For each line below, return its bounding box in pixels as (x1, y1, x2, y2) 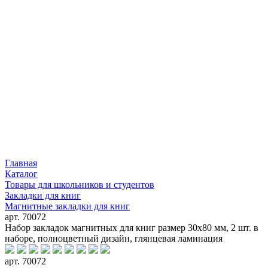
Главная (5, 157, 37, 168)
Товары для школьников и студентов (5, 179, 154, 190)
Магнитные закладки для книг (5, 200, 130, 211)
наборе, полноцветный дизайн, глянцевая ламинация (5, 233, 223, 243)
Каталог (5, 168, 38, 179)
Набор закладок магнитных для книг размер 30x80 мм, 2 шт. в (5, 222, 258, 233)
